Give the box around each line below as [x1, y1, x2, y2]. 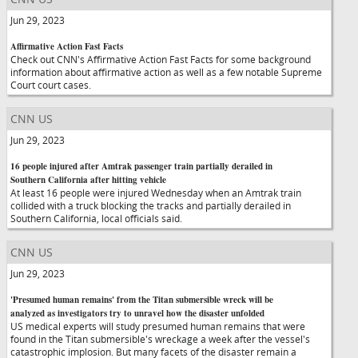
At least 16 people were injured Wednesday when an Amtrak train [10, 186, 301, 199]
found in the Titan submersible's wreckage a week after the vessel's [10, 332, 310, 345]
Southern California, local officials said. [10, 212, 182, 225]
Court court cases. [10, 78, 91, 91]
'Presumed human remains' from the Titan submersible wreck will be [10, 293, 273, 306]
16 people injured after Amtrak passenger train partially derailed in [10, 160, 272, 173]
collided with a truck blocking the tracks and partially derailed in [10, 199, 291, 212]
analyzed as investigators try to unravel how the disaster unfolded [10, 307, 265, 320]
